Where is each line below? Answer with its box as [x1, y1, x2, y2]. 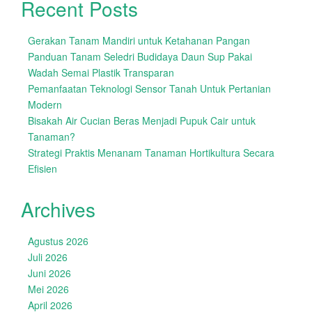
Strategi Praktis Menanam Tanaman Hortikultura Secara [28, 146, 274, 159]
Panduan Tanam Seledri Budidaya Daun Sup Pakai [28, 49, 252, 63]
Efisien [28, 162, 57, 175]
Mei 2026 [28, 282, 69, 296]
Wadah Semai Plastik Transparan [28, 65, 174, 79]
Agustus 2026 [28, 234, 88, 248]
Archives [21, 195, 95, 223]
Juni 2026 [28, 266, 71, 280]
